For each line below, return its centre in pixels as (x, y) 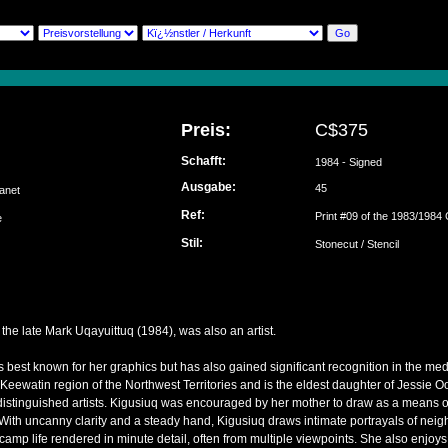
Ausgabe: (208, 187)
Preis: (206, 130)
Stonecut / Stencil (357, 244)
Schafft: (203, 161)
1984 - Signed (348, 162)
